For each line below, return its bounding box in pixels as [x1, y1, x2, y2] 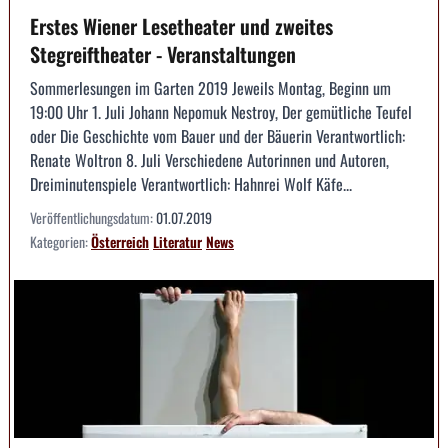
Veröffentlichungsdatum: [30, 207, 156, 229]
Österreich [91, 231, 149, 253]
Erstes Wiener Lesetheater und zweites [30, 11, 333, 42]
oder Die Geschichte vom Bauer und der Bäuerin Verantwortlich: [30, 124, 405, 149]
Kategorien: [30, 231, 91, 253]
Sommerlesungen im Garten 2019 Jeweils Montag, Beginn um [30, 76, 391, 101]
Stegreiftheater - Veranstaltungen [30, 39, 296, 70]
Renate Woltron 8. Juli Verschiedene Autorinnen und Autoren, [30, 148, 389, 173]
